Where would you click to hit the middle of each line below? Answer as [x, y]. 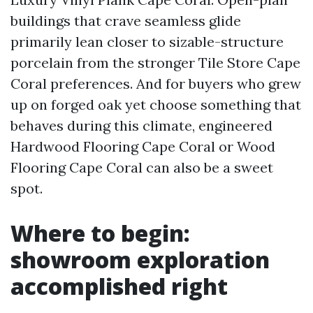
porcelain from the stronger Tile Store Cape [155, 63]
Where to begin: [100, 233]
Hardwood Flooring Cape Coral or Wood [143, 146]
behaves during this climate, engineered [141, 125]
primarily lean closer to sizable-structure [147, 42]
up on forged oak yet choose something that [156, 104]
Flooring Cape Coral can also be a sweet [142, 167]
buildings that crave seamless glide [126, 21]
